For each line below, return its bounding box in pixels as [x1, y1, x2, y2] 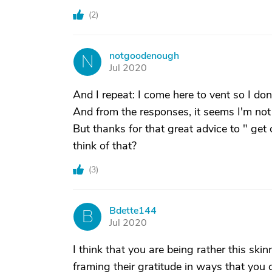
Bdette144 [109, 204, 157, 217]
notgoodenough [109, 49, 179, 63]
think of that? [73, 138, 137, 153]
